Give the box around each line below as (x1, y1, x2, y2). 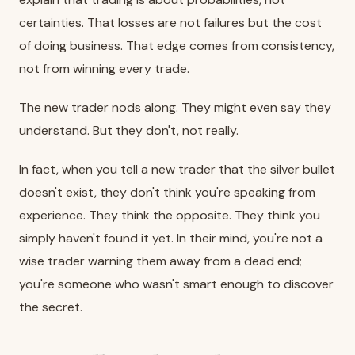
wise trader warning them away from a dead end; (19, 252, 302, 269)
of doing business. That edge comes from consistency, (19, 36, 334, 54)
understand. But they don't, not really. (19, 121, 239, 139)
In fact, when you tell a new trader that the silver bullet (19, 160, 335, 177)
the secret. (19, 298, 82, 315)
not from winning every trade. (19, 59, 189, 77)
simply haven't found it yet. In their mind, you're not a (19, 229, 323, 246)
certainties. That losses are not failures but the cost (19, 13, 322, 31)
